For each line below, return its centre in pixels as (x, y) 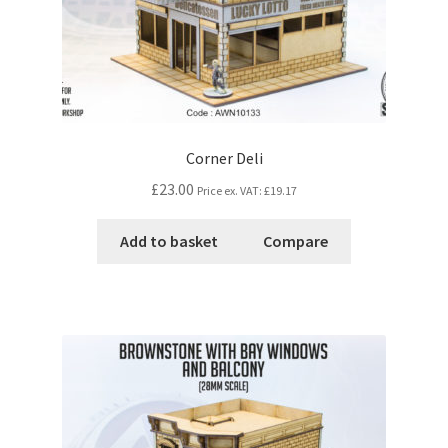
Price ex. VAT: (230, 190)
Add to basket (168, 240)
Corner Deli (224, 158)
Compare (296, 240)
